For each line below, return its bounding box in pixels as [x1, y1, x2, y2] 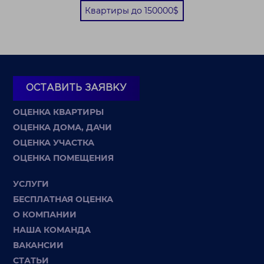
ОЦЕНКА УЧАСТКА [13, 137, 95, 148]
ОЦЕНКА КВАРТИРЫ [13, 106, 104, 117]
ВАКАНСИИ [13, 239, 64, 250]
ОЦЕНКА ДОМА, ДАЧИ [13, 121, 113, 133]
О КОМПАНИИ [13, 209, 77, 220]
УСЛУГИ [13, 178, 49, 189]
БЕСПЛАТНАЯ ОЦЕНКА [13, 193, 114, 204]
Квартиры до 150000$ [85, 5, 179, 16]
